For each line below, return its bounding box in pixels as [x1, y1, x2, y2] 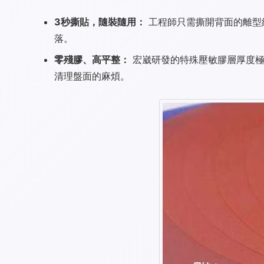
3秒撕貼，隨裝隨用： [54, 16, 146, 28]
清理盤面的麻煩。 [54, 70, 130, 82]
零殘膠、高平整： [54, 54, 130, 66]
